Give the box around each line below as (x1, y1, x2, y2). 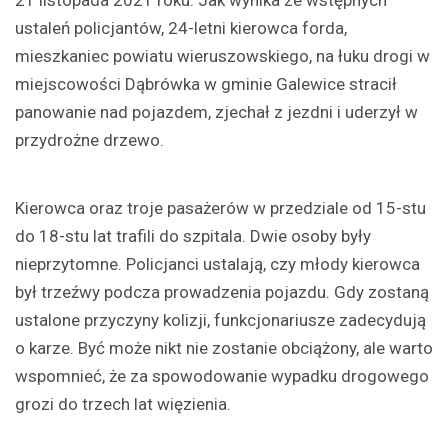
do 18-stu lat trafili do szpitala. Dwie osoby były (15, 226, 371, 247)
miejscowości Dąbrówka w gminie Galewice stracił (15, 74, 397, 95)
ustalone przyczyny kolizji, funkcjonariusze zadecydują (15, 310, 426, 331)
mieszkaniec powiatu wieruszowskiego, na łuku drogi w (15, 46, 430, 67)
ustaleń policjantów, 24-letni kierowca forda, (15, 18, 347, 39)
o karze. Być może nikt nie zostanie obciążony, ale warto (15, 338, 433, 359)
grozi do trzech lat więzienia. (15, 394, 235, 415)
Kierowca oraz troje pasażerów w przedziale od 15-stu (15, 198, 426, 219)
